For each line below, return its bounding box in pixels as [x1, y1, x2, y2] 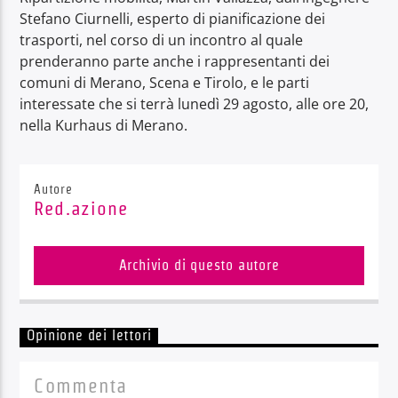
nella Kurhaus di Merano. [20, 115, 188, 135]
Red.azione [34, 198, 128, 219]
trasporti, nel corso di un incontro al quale [20, 29, 304, 50]
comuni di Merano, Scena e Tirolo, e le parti [20, 72, 310, 92]
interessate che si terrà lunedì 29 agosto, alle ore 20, [20, 93, 370, 114]
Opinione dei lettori [27, 328, 152, 344]
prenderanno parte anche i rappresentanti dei [20, 51, 330, 71]
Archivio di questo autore [118, 258, 280, 274]
